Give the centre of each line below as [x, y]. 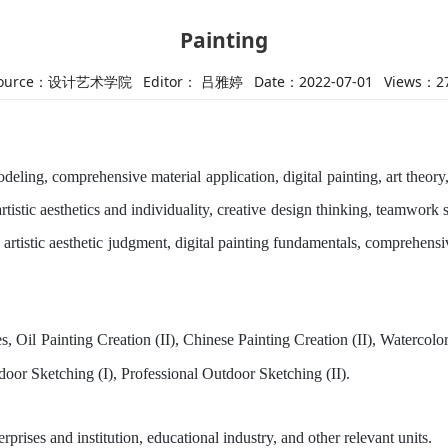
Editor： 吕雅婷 [192, 81]
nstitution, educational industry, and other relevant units [254, 437]
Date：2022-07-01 [313, 81]
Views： [409, 81]
